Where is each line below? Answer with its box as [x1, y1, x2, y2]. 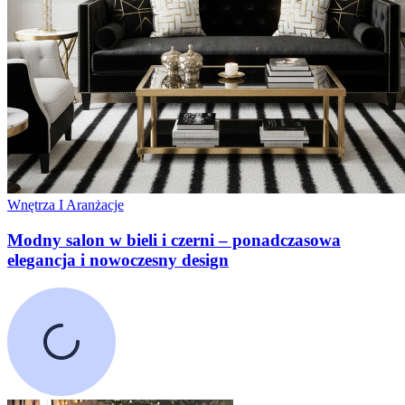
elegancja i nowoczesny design [7, 250, 229, 269]
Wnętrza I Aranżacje [7, 197, 124, 213]
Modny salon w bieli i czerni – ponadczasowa [7, 230, 341, 250]
